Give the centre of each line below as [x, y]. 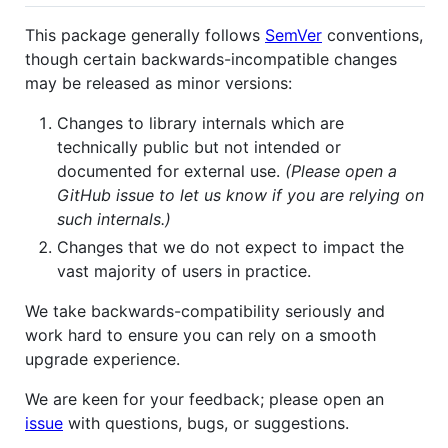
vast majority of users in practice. [184, 271]
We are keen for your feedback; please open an [204, 399]
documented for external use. [171, 171]
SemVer [293, 35]
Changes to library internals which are [200, 123]
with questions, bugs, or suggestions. [206, 423]
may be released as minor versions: [158, 83]
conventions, [372, 35]
